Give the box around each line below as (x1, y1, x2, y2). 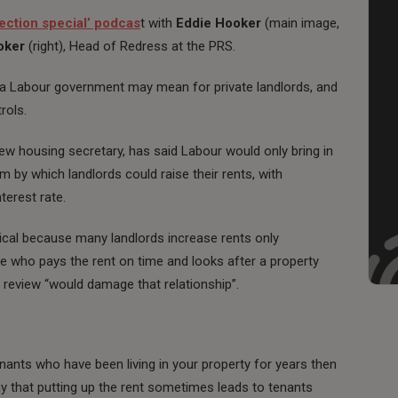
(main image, (261, 14, 339, 31)
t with (140, 14, 176, 31)
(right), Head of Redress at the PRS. (28, 37, 235, 54)
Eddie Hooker (176, 14, 261, 31)
